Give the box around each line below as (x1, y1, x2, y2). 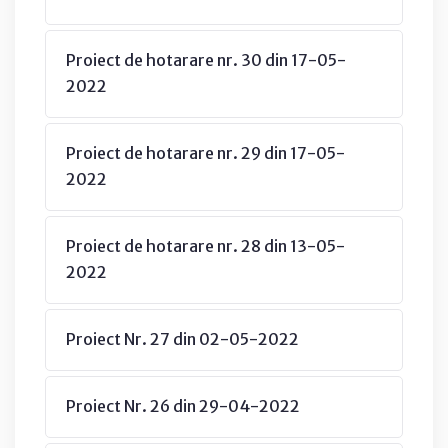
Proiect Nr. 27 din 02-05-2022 (66, 328, 299, 349)
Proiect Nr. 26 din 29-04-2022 (66, 395, 300, 416)
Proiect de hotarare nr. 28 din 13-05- (66, 235, 345, 256)
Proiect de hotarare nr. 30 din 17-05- (66, 49, 346, 70)
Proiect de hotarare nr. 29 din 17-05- (66, 142, 345, 163)
